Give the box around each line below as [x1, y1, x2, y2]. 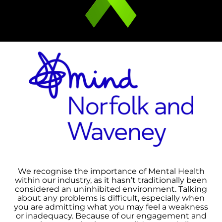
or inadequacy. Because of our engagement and [15, 211, 207, 221]
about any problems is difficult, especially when [17, 193, 205, 203]
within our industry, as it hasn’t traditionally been [15, 175, 207, 185]
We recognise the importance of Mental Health [17, 166, 205, 176]
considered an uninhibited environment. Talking [15, 184, 207, 194]
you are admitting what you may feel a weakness [14, 202, 208, 212]
